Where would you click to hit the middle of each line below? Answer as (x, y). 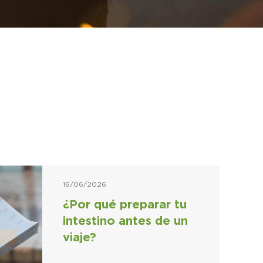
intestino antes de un (125, 221)
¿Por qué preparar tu (124, 205)
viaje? (79, 238)
